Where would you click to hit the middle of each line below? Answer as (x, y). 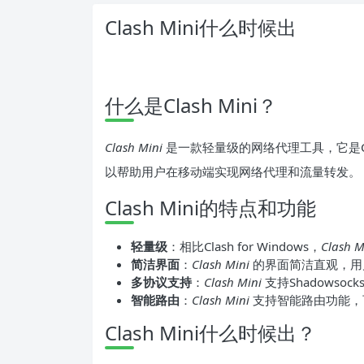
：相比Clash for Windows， (244, 246)
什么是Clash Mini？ (191, 105)
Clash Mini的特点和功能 (210, 207)
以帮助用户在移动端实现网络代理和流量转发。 (233, 171)
